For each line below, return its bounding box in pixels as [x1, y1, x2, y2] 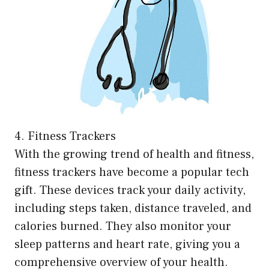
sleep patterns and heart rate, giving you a [14, 237, 240, 253]
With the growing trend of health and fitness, [14, 147, 254, 163]
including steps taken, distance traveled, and [14, 201, 252, 217]
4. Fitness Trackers [14, 128, 116, 145]
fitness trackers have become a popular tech [14, 165, 249, 181]
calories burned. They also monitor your [14, 219, 231, 235]
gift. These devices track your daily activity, [14, 183, 246, 199]
